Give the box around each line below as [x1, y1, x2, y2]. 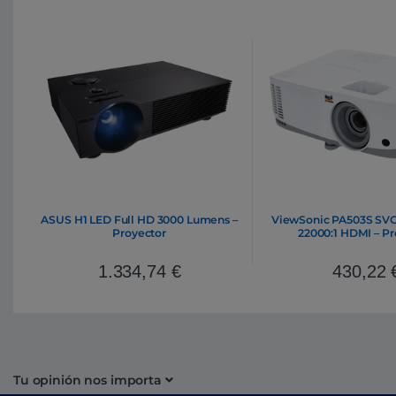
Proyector [112, 226, 166, 240]
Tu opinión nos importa [13, 371, 162, 388]
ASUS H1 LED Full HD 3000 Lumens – [41, 213, 238, 227]
